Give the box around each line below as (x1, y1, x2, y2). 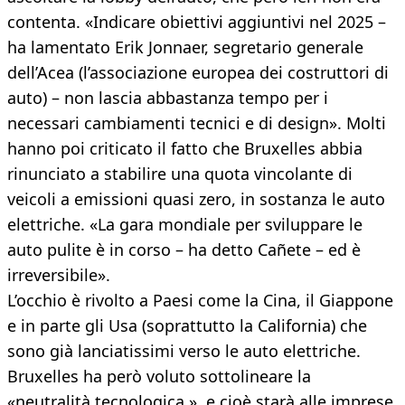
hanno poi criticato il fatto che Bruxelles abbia (7, 137, 363, 160)
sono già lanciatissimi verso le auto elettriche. (7, 340, 361, 363)
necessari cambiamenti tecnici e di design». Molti (7, 112, 386, 135)
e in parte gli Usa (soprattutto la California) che (7, 315, 367, 337)
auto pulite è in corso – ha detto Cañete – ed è (7, 239, 361, 261)
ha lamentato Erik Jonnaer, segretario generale (7, 36, 363, 59)
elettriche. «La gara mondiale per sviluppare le (7, 213, 363, 236)
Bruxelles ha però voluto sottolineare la (7, 365, 311, 388)
